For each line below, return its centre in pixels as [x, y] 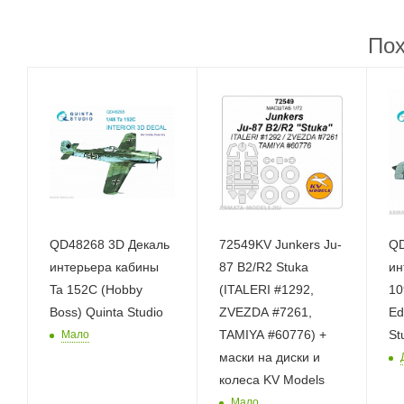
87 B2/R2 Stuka [263, 266]
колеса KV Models [271, 379]
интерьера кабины [104, 266]
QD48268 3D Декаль [110, 244]
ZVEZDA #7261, [265, 312]
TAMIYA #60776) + [272, 334]
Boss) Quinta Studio [106, 312]
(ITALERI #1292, [266, 289]
